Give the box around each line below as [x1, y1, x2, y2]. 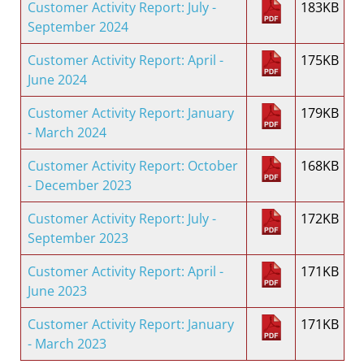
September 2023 [28, 229, 128, 248]
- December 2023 [28, 176, 132, 195]
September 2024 [28, 18, 128, 37]
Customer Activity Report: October [28, 157, 238, 175]
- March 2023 [28, 335, 106, 353]
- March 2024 [28, 123, 106, 142]
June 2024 [28, 71, 87, 89]
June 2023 [28, 282, 87, 301]
